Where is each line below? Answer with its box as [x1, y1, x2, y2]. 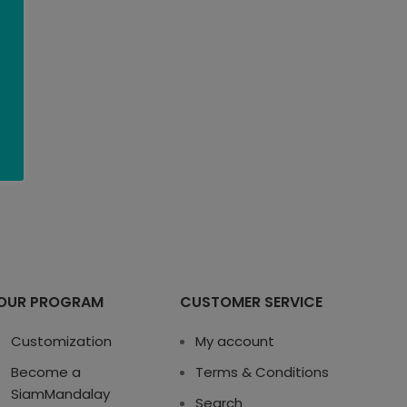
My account [195, 331, 275, 351]
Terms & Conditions [195, 362, 330, 382]
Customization [10, 331, 112, 351]
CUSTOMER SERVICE [180, 291, 323, 313]
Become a [10, 362, 81, 382]
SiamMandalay [10, 383, 110, 403]
